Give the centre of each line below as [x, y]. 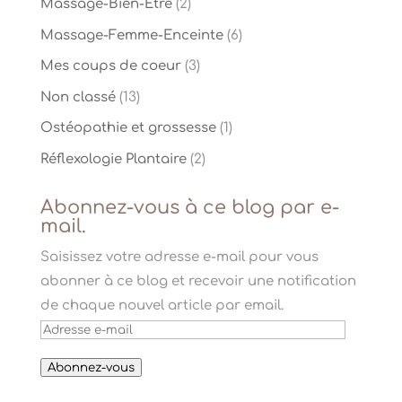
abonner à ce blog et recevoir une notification [198, 281]
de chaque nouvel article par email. [162, 305]
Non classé [78, 97]
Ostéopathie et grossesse [128, 128]
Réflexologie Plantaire [113, 159]
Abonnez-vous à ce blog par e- [189, 207]
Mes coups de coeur [110, 66]
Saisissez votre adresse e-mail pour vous [179, 257]
